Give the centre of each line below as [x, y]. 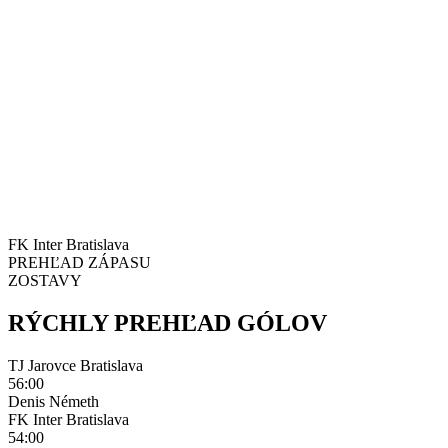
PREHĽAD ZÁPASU [79, 262]
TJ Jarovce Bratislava [75, 365]
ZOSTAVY [45, 280]
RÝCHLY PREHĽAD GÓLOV [167, 322]
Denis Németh [53, 401]
